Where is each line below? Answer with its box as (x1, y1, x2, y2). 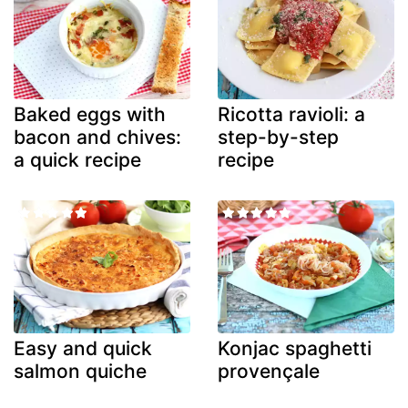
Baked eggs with (14, 103, 166, 127)
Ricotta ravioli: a (218, 103, 365, 127)
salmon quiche (14, 359, 147, 382)
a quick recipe (14, 148, 141, 172)
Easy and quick (14, 336, 152, 360)
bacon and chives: (14, 126, 181, 149)
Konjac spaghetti (218, 336, 372, 360)
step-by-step (218, 126, 339, 149)
